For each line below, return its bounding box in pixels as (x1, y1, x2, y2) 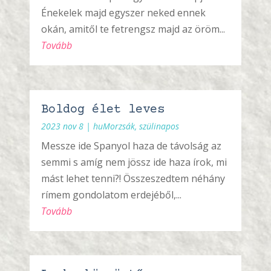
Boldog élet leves (41, 102, 165, 117)
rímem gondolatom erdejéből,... (41, 188, 182, 201)
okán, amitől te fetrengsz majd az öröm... (41, 22, 226, 36)
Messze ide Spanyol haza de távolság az (41, 139, 222, 152)
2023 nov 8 (41, 120, 84, 132)
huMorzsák (93, 120, 135, 132)
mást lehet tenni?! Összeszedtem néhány (41, 171, 226, 185)
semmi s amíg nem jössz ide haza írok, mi (41, 155, 227, 169)
